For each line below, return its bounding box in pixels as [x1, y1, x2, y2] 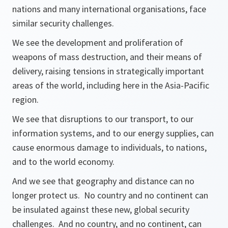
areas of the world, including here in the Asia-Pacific [12, 79, 209, 91]
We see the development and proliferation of [12, 37, 183, 48]
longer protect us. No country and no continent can [12, 189, 208, 201]
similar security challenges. [12, 17, 114, 29]
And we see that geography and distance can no [12, 175, 194, 187]
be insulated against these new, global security [12, 204, 189, 215]
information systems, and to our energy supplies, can [12, 127, 214, 139]
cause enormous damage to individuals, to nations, [12, 141, 207, 153]
